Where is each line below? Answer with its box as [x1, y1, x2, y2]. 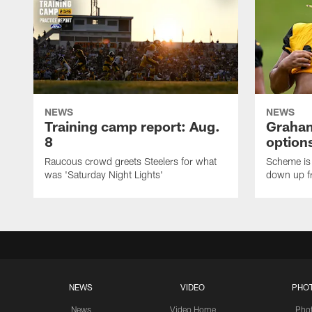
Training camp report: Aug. [45, 118, 220, 135]
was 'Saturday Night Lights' [45, 169, 163, 181]
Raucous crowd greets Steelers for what [45, 155, 217, 168]
